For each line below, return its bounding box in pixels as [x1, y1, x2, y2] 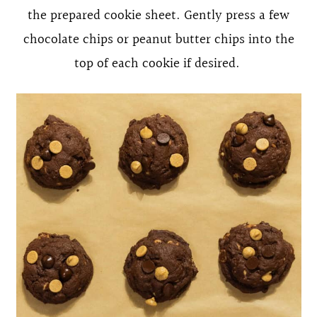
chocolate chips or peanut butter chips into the [23, 28, 294, 50]
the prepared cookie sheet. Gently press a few [28, 4, 289, 26]
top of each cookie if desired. [74, 52, 243, 74]
